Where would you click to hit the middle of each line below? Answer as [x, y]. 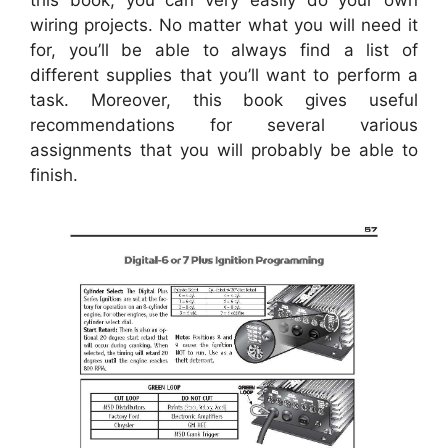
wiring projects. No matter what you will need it [224, 24]
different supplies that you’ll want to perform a [224, 74]
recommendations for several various [224, 124]
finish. [54, 174]
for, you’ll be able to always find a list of [224, 49]
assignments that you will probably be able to [224, 149]
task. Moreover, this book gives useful [224, 99]
